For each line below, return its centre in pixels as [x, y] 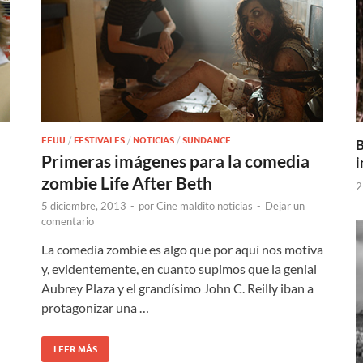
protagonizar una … [95, 307]
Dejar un [285, 205]
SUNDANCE [207, 140]
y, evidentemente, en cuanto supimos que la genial [179, 268]
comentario [68, 221]
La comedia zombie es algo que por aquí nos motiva [182, 249]
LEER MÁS [75, 349]
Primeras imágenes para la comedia [175, 160]
